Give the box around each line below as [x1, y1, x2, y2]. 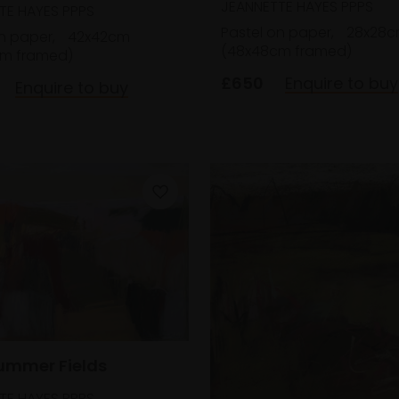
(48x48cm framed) [221, 40, 352, 61]
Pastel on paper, [221, 21, 338, 43]
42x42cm [67, 27, 130, 48]
